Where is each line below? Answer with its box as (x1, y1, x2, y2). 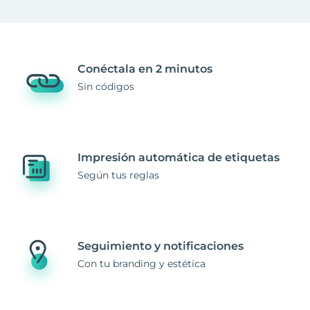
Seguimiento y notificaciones (77, 239, 244, 253)
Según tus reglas (77, 168, 159, 181)
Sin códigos (77, 80, 134, 93)
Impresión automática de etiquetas (77, 150, 280, 164)
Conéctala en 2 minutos (77, 62, 212, 75)
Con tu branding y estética (77, 257, 206, 270)
